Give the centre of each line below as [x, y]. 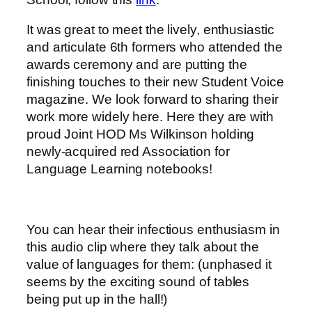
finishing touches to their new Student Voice [155, 82]
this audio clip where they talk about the [143, 247]
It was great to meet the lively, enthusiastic [150, 30]
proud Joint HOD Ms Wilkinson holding [141, 134]
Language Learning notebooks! [120, 169]
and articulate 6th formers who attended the [155, 47]
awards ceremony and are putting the [137, 65]
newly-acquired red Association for [128, 152]
